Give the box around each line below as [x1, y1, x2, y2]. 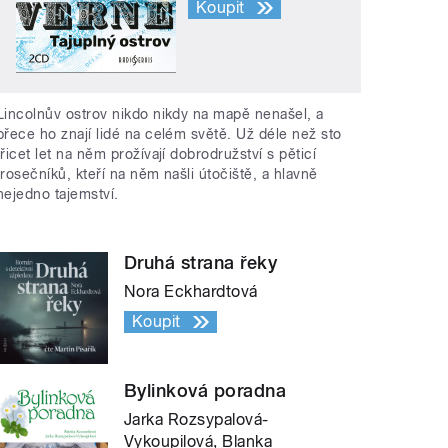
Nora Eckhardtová [124, 281, 258, 301]
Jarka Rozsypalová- [124, 409, 269, 429]
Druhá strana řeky [124, 251, 278, 273]
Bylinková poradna [124, 379, 287, 401]
